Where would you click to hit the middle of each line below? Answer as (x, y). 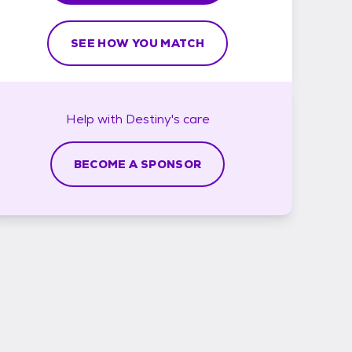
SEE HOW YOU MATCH (137, 43)
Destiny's (152, 119)
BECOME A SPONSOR (137, 164)
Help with (95, 119)
